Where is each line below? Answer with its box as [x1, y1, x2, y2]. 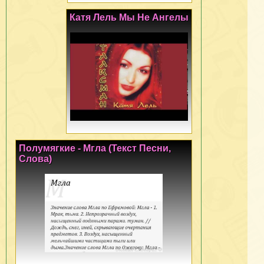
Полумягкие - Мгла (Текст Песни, [19, 143, 171, 153]
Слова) [19, 153, 52, 164]
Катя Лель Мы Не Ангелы [70, 12, 189, 22]
